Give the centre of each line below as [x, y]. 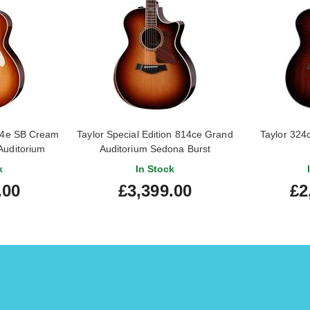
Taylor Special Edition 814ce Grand [155, 134]
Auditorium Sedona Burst [155, 148]
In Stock [155, 168]
